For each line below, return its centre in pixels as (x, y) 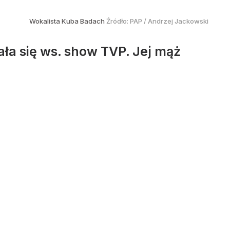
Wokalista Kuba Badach (68, 21)
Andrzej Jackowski (178, 21)
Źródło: (118, 21)
